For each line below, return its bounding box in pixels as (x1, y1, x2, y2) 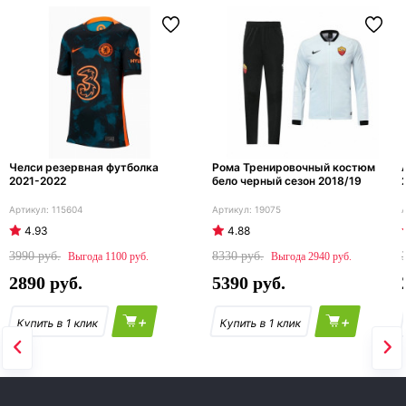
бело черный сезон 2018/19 (212, 174, 362, 188)
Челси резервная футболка (9, 160, 159, 175)
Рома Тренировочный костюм (212, 160, 375, 175)
